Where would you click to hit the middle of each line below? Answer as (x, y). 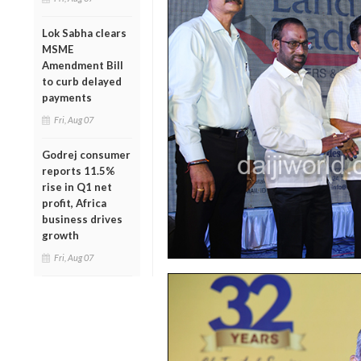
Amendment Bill (83, 65)
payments (67, 97)
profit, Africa (74, 203)
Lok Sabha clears (84, 33)
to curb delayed (82, 81)
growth (60, 235)
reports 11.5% (79, 170)
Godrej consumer (86, 154)
